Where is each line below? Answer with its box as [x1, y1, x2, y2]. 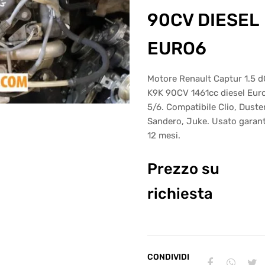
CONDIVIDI [147, 252, 189, 262]
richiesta [147, 184, 213, 202]
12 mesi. [147, 130, 180, 141]
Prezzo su [147, 159, 219, 177]
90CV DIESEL [147, 9, 258, 31]
